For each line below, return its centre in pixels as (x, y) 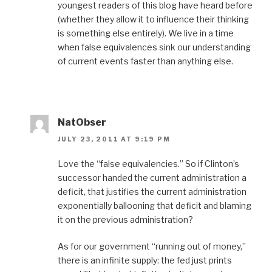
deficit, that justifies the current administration (152, 192)
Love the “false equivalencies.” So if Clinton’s (148, 164)
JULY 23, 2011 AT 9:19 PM (114, 139)
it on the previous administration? (125, 220)
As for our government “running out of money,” (152, 246)
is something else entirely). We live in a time (146, 33)
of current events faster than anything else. (145, 61)
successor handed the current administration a (152, 178)
